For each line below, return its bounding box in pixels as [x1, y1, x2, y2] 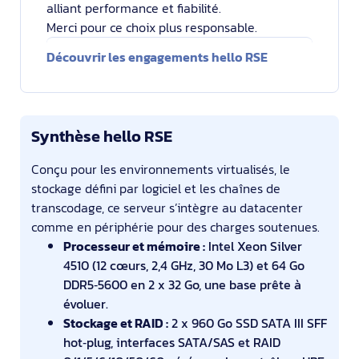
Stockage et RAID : [63, 313, 168, 333]
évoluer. [63, 294, 108, 313]
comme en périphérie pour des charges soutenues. [31, 217, 320, 236]
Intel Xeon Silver [205, 236, 302, 256]
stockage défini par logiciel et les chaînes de [31, 179, 280, 198]
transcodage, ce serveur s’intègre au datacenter [31, 198, 303, 217]
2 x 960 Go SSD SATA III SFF [168, 313, 327, 333]
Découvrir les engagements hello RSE [46, 47, 268, 67]
